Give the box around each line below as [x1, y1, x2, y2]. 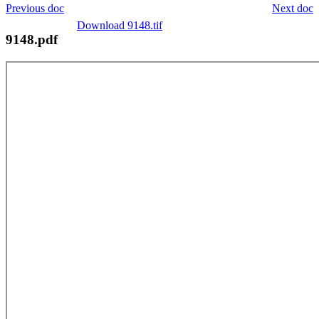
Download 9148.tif [77, 19, 162, 31]
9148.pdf [6, 31, 58, 47]
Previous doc [6, 1, 64, 14]
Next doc [272, 1, 313, 14]
